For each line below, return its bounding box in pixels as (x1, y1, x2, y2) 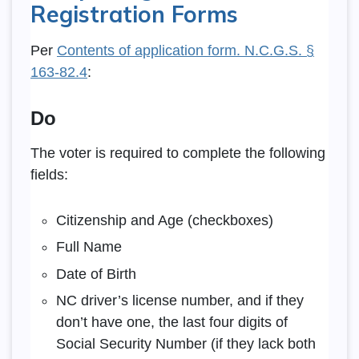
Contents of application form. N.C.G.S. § (56, 42, 314, 58)
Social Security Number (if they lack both (55, 335, 316, 352)
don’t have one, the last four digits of (55, 313, 288, 330)
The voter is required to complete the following (30, 144, 325, 161)
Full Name (55, 239, 122, 256)
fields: (30, 166, 72, 183)
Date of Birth (55, 265, 136, 282)
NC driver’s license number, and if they (55, 292, 304, 309)
